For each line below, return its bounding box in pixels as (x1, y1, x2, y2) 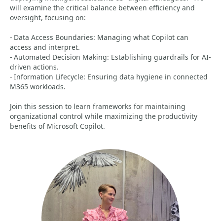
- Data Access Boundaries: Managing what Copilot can (10, 33, 188, 42)
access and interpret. (10, 42, 80, 52)
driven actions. (10, 62, 59, 72)
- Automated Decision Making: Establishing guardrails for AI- (10, 52, 211, 62)
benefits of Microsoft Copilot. (10, 121, 105, 131)
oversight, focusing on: (10, 13, 86, 22)
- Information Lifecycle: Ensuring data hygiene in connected (10, 72, 208, 81)
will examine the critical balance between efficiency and (10, 3, 195, 12)
